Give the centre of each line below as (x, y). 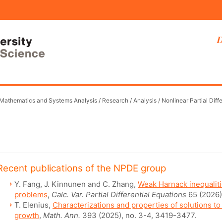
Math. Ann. (62, 215)
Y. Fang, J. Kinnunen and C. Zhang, (76, 184)
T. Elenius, (33, 205)
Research (115, 100)
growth (27, 215)
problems (31, 194)
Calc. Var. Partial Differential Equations (119, 194)
